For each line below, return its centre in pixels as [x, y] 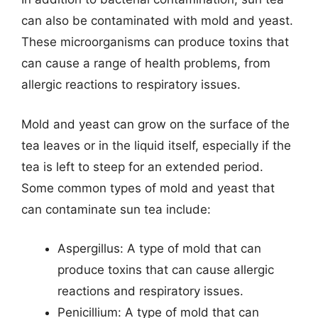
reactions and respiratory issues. [150, 291]
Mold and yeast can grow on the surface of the [155, 124]
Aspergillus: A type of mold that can [159, 248]
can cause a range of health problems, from [146, 63]
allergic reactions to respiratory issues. [131, 84]
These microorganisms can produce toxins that [155, 42]
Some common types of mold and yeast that [148, 188]
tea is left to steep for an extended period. [142, 166]
